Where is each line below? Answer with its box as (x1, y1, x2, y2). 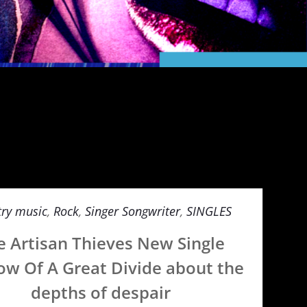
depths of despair (30, 281, 171, 304)
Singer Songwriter (85, 203, 181, 219)
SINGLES (186, 203, 232, 219)
